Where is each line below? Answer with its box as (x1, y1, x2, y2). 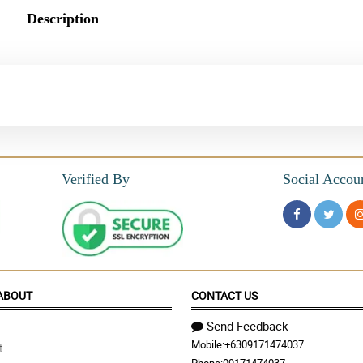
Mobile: (191, 337, 224, 352)
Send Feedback (207, 318, 288, 335)
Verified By (62, 171, 130, 188)
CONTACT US (191, 288, 258, 304)
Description (26, 11, 99, 28)
